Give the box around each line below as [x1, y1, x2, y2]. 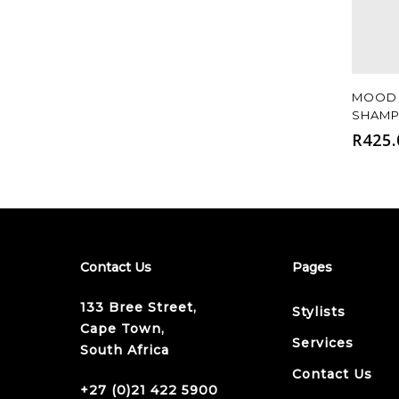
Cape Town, [80, 320, 166, 337]
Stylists [291, 303, 346, 320]
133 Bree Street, [80, 298, 198, 315]
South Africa [80, 341, 170, 358]
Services [291, 334, 354, 351]
